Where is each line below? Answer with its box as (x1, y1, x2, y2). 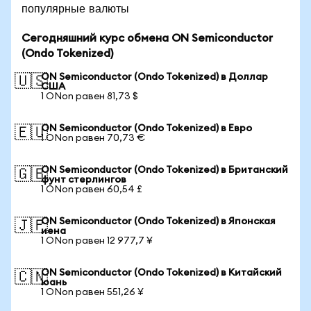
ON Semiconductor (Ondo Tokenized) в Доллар (41, 72, 268, 82)
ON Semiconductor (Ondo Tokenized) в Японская (41, 217, 276, 226)
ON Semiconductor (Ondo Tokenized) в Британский (41, 165, 288, 175)
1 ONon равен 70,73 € (41, 133, 145, 143)
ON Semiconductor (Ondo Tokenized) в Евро (41, 124, 252, 133)
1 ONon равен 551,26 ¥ (41, 287, 144, 297)
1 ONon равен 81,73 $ (41, 92, 138, 101)
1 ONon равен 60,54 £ (41, 185, 142, 194)
